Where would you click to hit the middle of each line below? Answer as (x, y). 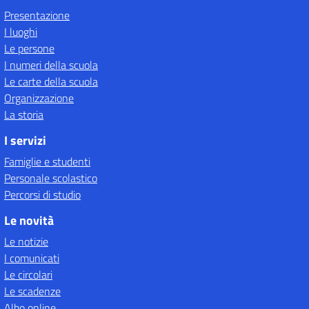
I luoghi (21, 32)
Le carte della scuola (51, 81)
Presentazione (37, 15)
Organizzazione (39, 98)
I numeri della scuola (51, 65)
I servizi (25, 140)
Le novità (29, 220)
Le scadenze (32, 291)
